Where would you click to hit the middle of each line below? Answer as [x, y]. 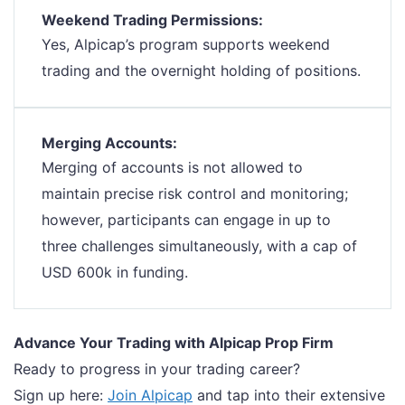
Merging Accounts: [109, 143]
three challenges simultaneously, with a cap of [199, 246]
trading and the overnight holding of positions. [201, 71]
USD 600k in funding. [115, 273]
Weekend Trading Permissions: [152, 20]
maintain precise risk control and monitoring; [195, 194]
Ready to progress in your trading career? [157, 369]
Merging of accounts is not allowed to [172, 168]
